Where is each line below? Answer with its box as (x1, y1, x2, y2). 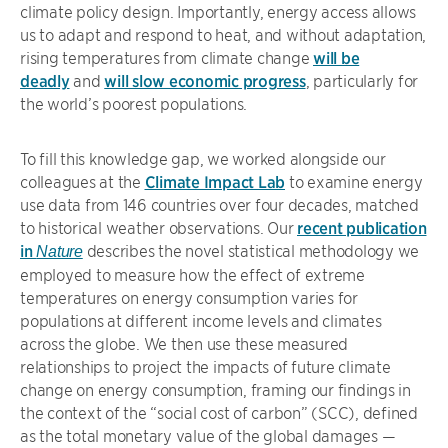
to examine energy (285, 171, 423, 191)
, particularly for (305, 70, 418, 90)
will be (313, 47, 360, 67)
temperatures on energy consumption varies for (20, 287, 358, 307)
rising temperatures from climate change (20, 47, 313, 67)
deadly (20, 70, 70, 90)
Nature (36, 243, 83, 260)
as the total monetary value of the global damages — (20, 425, 396, 445)
